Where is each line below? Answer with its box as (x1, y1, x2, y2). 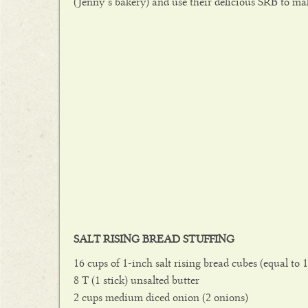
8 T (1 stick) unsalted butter (74, 274, 199, 286)
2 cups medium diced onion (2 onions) (74, 291, 248, 303)
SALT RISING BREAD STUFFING (74, 233, 234, 245)
